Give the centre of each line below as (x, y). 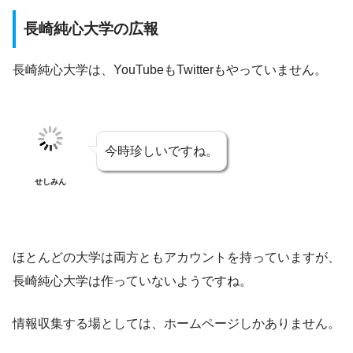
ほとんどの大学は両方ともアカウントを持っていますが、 (176, 258)
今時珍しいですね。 (162, 151)
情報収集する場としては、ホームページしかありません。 (176, 324)
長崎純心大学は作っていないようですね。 (132, 281)
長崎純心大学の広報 (91, 28)
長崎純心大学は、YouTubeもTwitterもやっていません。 (170, 70)
